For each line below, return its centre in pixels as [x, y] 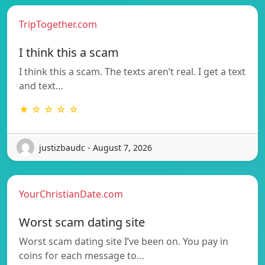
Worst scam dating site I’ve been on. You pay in [124, 242]
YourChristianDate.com [71, 194]
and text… [41, 86]
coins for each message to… [82, 256]
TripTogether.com [58, 25]
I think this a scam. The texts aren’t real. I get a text [132, 72]
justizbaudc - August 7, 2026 [96, 147]
